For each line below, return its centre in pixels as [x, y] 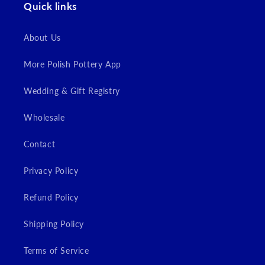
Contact [40, 144]
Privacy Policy [51, 171]
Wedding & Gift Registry [72, 91]
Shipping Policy [54, 224]
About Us [42, 38]
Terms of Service [56, 251]
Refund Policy [51, 197]
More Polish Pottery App [72, 64]
